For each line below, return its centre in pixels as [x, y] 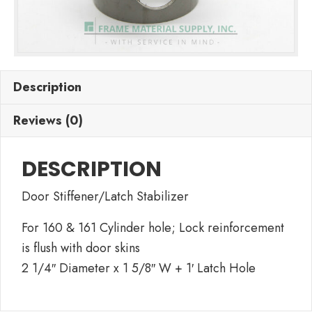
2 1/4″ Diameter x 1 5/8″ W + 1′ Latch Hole [139, 268]
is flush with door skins [81, 248]
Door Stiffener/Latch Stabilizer [105, 196]
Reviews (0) [48, 120]
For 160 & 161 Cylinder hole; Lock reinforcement [153, 227]
